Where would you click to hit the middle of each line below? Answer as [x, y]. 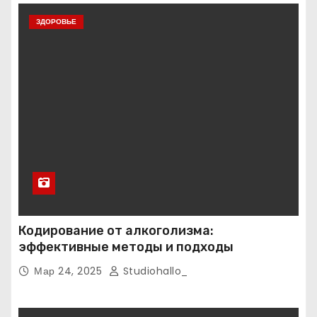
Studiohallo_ [154, 271]
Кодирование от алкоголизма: [116, 231]
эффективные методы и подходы [126, 247]
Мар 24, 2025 [70, 271]
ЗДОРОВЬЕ [56, 22]
